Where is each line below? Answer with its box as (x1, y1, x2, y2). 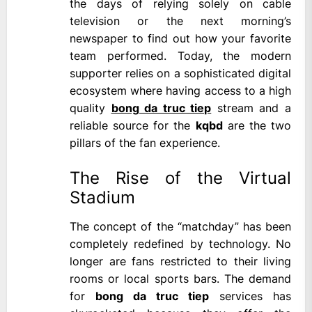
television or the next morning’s (70, 14, 291, 29)
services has (209, 289, 291, 304)
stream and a (211, 101, 292, 116)
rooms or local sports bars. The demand (70, 272, 291, 286)
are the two (222, 118, 292, 133)
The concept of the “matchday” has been (70, 219, 291, 234)
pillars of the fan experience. (70, 136, 220, 150)
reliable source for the (70, 118, 196, 133)
